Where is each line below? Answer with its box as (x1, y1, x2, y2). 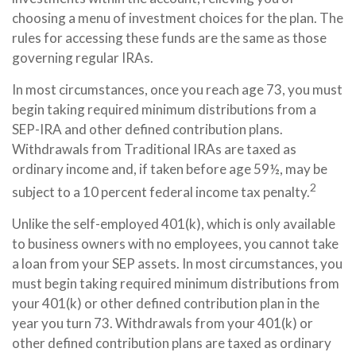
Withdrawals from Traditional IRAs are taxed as (12, 141, 296, 158)
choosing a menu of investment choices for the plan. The (12, 10, 343, 27)
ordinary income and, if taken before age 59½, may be (12, 161, 327, 178)
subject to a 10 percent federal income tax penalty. (12, 183, 310, 200)
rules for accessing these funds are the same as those (12, 29, 327, 47)
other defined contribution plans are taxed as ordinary (12, 334, 331, 351)
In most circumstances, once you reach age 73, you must (12, 81, 342, 99)
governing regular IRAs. (12, 49, 153, 67)
